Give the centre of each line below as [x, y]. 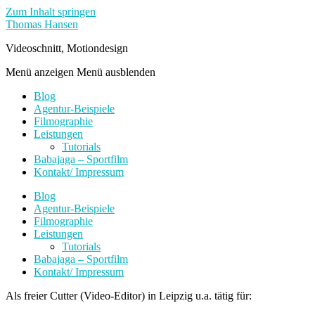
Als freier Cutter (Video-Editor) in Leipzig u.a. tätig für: [129, 296]
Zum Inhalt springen [51, 12]
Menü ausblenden [116, 72]
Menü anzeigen [40, 72]
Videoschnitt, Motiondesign [67, 48]
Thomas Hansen [42, 24]
